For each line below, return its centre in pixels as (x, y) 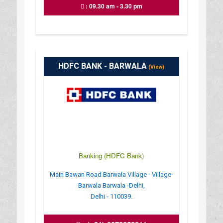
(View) (156, 67)
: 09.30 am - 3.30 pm (113, 6)
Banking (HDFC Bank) (111, 155)
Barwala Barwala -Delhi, (111, 185)
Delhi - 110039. (111, 196)
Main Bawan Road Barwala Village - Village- (111, 174)
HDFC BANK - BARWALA (103, 66)
